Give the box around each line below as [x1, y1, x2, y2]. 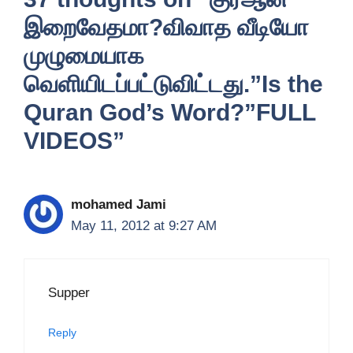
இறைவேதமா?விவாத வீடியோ [24, 14, 309, 40]
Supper [48, 284, 90, 300]
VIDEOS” [24, 128, 124, 154]
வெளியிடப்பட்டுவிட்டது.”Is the [24, 71, 323, 97]
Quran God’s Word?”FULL [24, 99, 315, 125]
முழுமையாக [24, 43, 144, 69]
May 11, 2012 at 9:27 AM [71, 218, 217, 233]
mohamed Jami [71, 197, 166, 212]
